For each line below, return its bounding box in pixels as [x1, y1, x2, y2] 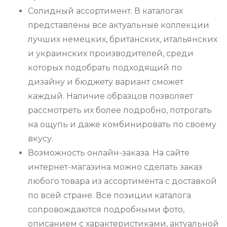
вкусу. [28, 134, 53, 144]
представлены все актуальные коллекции [28, 20, 209, 30]
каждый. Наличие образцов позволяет [28, 91, 193, 101]
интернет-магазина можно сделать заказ [28, 162, 202, 172]
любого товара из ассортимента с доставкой [28, 176, 217, 186]
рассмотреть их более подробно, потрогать [28, 105, 212, 116]
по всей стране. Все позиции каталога [28, 191, 191, 201]
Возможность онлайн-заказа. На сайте [28, 148, 190, 158]
